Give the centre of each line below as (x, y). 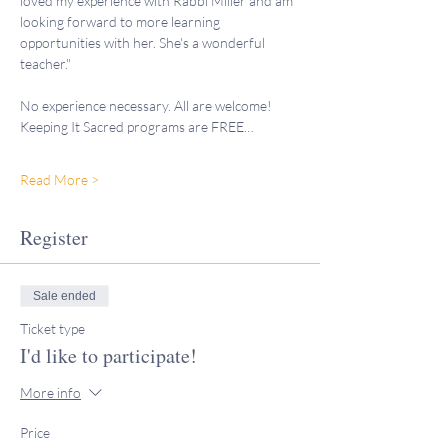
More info (50, 392)
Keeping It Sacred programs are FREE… (137, 126)
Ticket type (52, 328)
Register (54, 237)
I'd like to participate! (108, 355)
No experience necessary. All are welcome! (146, 105)
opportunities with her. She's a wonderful (144, 42)
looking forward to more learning (121, 21)
